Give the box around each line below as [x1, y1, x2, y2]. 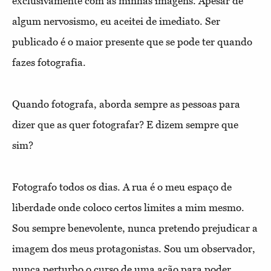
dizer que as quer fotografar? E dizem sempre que [12, 118, 238, 131]
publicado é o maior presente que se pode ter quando [12, 35, 252, 48]
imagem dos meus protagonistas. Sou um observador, [12, 242, 255, 255]
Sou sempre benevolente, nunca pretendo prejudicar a [12, 221, 258, 234]
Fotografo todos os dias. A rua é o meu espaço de [12, 180, 232, 193]
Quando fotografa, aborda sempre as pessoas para [12, 97, 240, 110]
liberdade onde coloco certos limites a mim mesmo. [12, 201, 244, 214]
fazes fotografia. [12, 56, 86, 68]
